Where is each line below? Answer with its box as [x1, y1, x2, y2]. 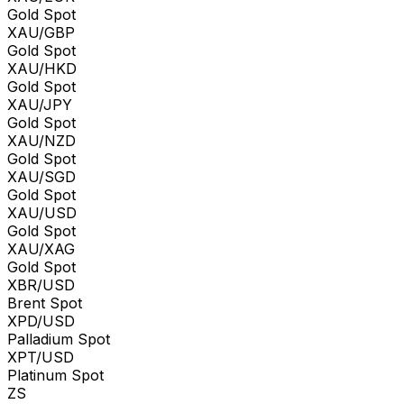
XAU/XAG [7, 239, 75, 258]
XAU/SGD [7, 167, 76, 186]
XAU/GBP [7, 23, 75, 41]
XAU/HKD [7, 59, 77, 78]
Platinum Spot [7, 365, 104, 384]
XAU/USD [7, 203, 77, 222]
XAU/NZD [7, 131, 76, 150]
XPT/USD [7, 347, 74, 366]
